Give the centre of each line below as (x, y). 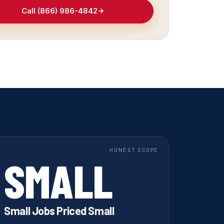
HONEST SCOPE (134, 150)
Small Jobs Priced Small (59, 211)
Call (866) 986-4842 (59, 11)
